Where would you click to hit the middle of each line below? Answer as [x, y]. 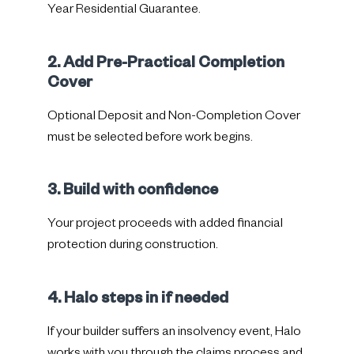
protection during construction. [133, 247]
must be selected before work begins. [150, 139]
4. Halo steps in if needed [138, 300]
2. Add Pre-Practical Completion [166, 64]
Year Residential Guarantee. [124, 11]
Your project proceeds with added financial [165, 226]
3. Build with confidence [133, 192]
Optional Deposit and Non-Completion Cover [174, 117]
